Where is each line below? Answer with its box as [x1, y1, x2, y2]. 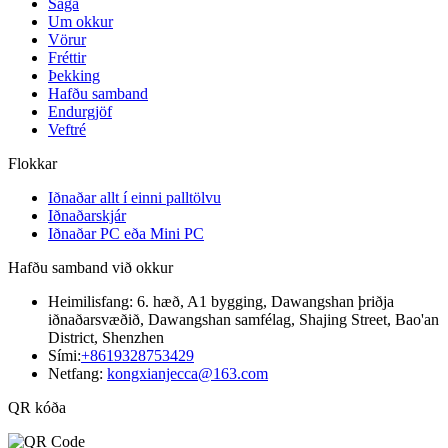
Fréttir [48, 48, 86, 66]
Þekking [48, 66, 100, 84]
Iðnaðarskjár [48, 206, 126, 224]
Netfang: [48, 364, 107, 382]
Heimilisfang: [48, 292, 137, 310]
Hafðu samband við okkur [8, 258, 173, 276]
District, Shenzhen [48, 328, 164, 346]
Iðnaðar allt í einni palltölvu [48, 188, 221, 206]
